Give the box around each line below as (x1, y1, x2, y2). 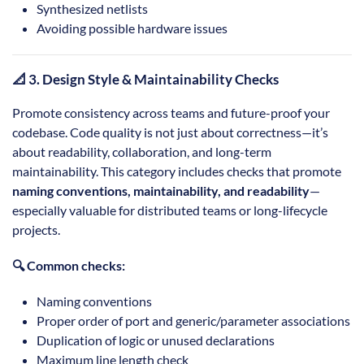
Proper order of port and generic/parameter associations (37, 313, 350, 329)
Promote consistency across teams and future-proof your (12, 105, 330, 121)
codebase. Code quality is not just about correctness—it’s (12, 124, 328, 141)
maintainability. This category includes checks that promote (12, 163, 341, 180)
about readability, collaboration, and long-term (12, 144, 271, 160)
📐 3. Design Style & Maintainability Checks (12, 71, 279, 89)
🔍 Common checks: (12, 258, 125, 274)
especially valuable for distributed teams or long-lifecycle (12, 202, 327, 219)
